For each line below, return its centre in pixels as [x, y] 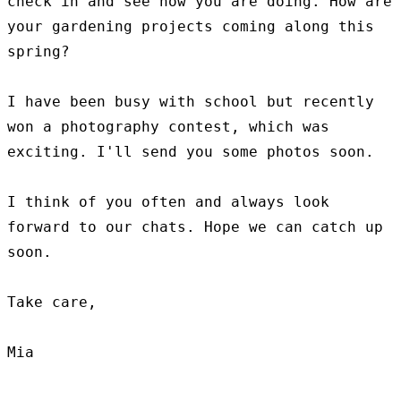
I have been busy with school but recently [191, 102]
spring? [38, 51]
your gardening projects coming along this [191, 26]
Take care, [52, 302]
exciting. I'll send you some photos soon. [191, 152]
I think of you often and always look [168, 202]
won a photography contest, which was [168, 127]
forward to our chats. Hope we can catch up [195, 227]
